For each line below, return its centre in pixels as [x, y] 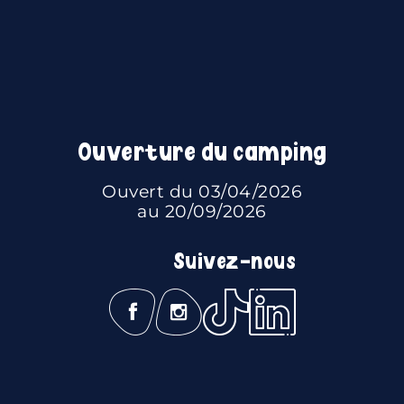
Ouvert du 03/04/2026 [202, 192]
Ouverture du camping [202, 152]
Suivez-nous [234, 262]
